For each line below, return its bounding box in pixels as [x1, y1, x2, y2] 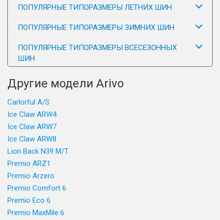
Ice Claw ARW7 [7, 122, 56, 131]
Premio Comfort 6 [7, 184, 66, 192]
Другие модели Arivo [7, 77, 124, 90]
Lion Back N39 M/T [7, 147, 69, 156]
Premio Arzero [7, 171, 55, 180]
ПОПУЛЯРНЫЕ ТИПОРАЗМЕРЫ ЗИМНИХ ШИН [18, 23, 174, 32]
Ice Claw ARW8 [7, 135, 56, 143]
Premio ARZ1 [7, 159, 51, 168]
